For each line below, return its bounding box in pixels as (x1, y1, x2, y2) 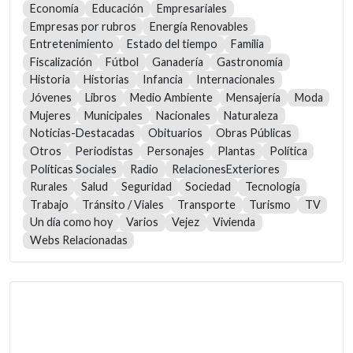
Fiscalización (29, 54, 92, 69)
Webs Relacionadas (29, 233, 128, 247)
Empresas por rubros (29, 19, 136, 33)
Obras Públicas (216, 126, 292, 140)
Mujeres (29, 108, 71, 122)
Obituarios (147, 126, 203, 140)
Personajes (147, 143, 205, 158)
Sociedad (185, 180, 232, 194)
